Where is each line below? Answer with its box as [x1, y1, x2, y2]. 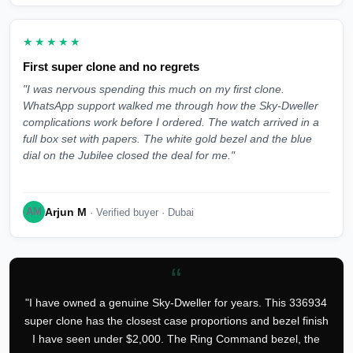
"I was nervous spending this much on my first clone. [23, 84, 284, 96]
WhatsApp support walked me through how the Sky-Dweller [23, 100, 318, 113]
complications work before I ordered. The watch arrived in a [23, 117, 319, 129]
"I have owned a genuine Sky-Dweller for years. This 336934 [25, 296, 328, 310]
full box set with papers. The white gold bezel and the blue [23, 133, 312, 146]
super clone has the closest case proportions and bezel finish [24, 314, 329, 328]
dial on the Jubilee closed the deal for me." [23, 150, 235, 162]
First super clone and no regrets [23, 60, 199, 74]
